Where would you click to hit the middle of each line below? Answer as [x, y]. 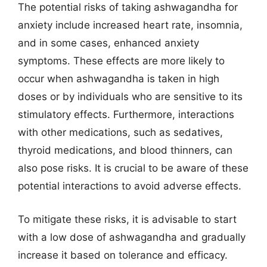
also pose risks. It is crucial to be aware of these [133, 168]
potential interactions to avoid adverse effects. [130, 186]
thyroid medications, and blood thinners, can [125, 150]
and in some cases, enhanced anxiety [108, 43]
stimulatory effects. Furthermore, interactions [126, 114]
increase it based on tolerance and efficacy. [123, 255]
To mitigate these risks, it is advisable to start [127, 219]
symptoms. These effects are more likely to [121, 61]
